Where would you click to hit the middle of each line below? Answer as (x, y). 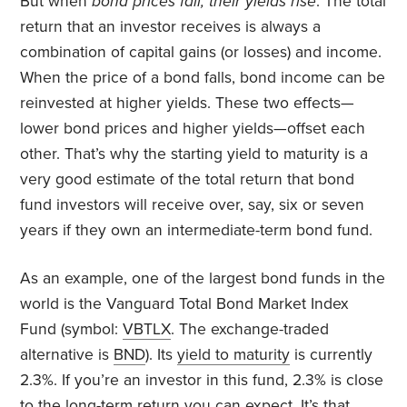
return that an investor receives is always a (171, 27)
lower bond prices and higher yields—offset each (193, 129)
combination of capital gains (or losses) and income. (201, 53)
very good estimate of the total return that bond (188, 180)
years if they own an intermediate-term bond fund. (197, 231)
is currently (332, 355)
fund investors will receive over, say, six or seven (193, 205)
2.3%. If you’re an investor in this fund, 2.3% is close (202, 381)
